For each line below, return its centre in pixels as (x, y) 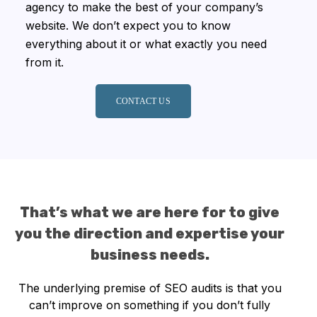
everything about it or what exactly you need (146, 44)
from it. (45, 63)
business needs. (150, 255)
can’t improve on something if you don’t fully (150, 305)
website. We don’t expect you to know (128, 26)
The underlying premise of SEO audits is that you (150, 288)
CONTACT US (143, 102)
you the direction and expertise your (150, 234)
